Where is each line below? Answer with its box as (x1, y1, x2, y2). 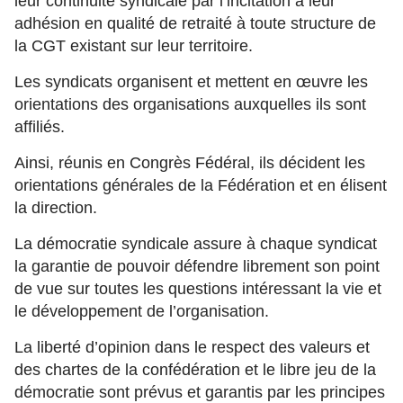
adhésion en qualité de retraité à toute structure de (14, 14, 376, 32)
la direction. (14, 199, 97, 217)
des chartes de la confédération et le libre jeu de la (14, 361, 376, 379)
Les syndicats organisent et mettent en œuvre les (14, 73, 368, 91)
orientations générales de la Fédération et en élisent (14, 176, 387, 194)
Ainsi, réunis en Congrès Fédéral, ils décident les (14, 154, 365, 172)
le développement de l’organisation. (14, 302, 269, 320)
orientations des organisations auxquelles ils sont (14, 95, 366, 113)
